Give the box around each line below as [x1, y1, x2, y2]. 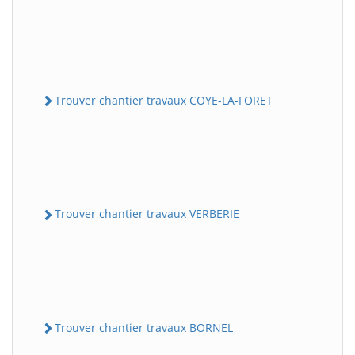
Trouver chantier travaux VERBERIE [55, 206, 239, 222]
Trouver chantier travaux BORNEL [55, 319, 233, 335]
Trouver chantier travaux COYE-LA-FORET [55, 93, 273, 108]
